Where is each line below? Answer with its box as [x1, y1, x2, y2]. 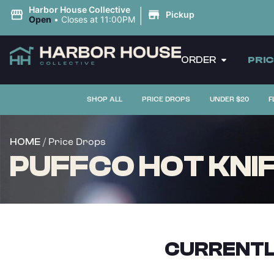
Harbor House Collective [28, 4, 130, 15]
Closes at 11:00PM [61, 14, 135, 24]
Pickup [165, 9, 194, 20]
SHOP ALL [86, 95, 122, 104]
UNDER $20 [209, 95, 249, 104]
